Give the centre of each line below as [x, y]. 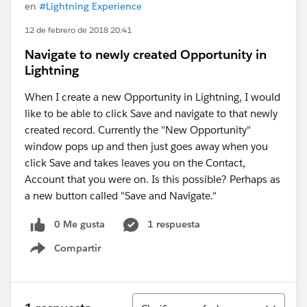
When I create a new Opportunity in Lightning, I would [152, 97]
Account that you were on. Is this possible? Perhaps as [152, 179]
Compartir [77, 248]
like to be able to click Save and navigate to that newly [151, 113]
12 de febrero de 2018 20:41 [78, 30]
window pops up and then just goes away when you [146, 146]
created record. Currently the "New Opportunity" [138, 130]
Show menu [74, 255]
